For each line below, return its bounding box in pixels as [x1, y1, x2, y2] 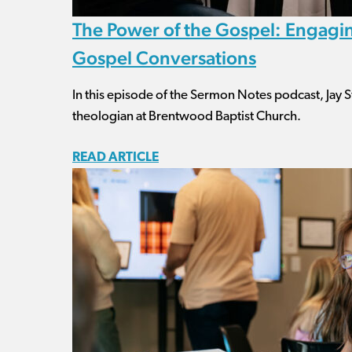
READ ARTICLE [72, 151, 159, 164]
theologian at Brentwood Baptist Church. [72, 110, 301, 123]
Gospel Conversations [72, 46, 256, 69]
